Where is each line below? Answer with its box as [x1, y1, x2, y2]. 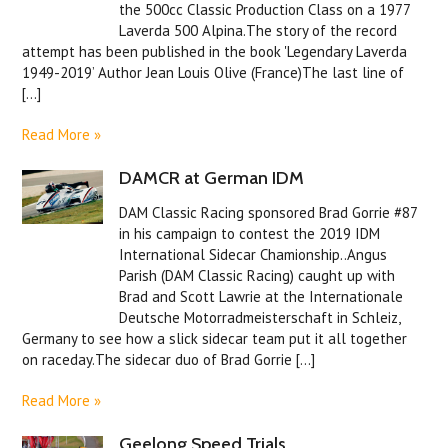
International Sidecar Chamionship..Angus [119, 245, 388, 265]
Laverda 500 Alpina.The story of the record [119, 21, 398, 41]
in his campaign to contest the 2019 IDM [119, 224, 381, 244]
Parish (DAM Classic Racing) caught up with [119, 266, 396, 286]
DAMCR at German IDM [119, 167, 305, 190]
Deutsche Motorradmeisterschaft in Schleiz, [119, 308, 401, 328]
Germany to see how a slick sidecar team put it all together [22, 329, 408, 349]
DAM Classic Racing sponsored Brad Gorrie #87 [119, 203, 418, 223]
